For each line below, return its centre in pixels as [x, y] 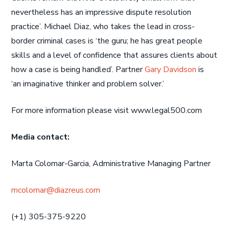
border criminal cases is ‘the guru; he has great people [107, 41]
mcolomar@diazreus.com [56, 190]
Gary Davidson [171, 70]
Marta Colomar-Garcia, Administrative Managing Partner [111, 164]
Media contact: [41, 137]
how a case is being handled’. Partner [78, 70]
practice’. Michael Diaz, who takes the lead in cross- [103, 27]
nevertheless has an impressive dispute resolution [101, 12]
